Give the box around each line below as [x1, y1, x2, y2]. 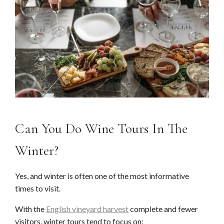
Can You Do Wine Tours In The [15, 120, 187, 137]
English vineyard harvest [46, 204, 128, 214]
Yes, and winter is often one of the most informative [15, 171, 189, 181]
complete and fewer [128, 204, 198, 214]
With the [15, 204, 46, 214]
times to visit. [15, 183, 60, 193]
